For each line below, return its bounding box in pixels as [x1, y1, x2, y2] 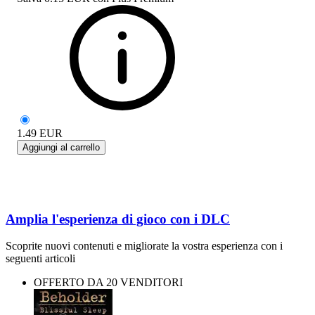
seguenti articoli [6, 252, 75, 265]
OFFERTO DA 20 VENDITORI [34, 276, 183, 289]
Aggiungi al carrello [22, 141, 100, 153]
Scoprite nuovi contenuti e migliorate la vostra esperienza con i [6, 240, 283, 252]
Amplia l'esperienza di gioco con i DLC [6, 211, 230, 226]
